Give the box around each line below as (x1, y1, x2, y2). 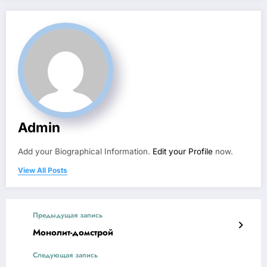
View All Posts (18, 166, 67, 175)
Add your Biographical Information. (18, 147, 153, 157)
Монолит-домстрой (33, 226, 113, 240)
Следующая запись (33, 250, 98, 261)
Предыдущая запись (33, 210, 103, 221)
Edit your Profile (153, 147, 213, 157)
